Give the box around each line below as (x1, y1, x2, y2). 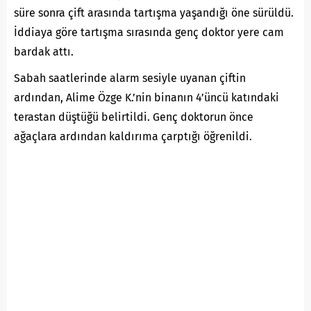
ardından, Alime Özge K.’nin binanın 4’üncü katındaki (14, 90, 279, 104)
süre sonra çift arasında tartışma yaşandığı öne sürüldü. (14, 6, 294, 19)
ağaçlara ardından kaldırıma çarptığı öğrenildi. (14, 129, 252, 143)
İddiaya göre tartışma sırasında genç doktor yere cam (14, 25, 284, 39)
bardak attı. (14, 44, 74, 58)
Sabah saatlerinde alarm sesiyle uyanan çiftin (14, 71, 246, 85)
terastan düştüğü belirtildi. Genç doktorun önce (14, 110, 253, 124)
